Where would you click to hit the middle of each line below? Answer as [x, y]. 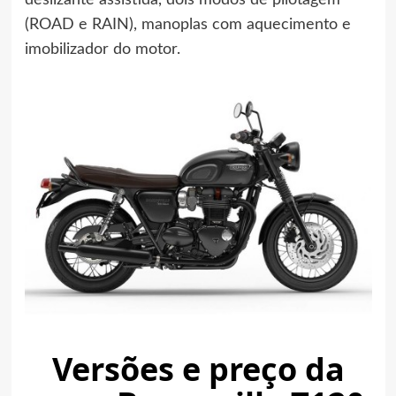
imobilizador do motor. [102, 49]
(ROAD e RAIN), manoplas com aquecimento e [187, 25]
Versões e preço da [198, 369]
